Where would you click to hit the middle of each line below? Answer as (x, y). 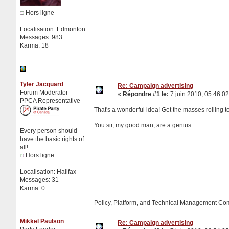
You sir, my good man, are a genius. (143, 125)
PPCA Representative (50, 100)
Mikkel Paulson (42, 221)
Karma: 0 (32, 188)
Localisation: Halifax (48, 171)
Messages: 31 (39, 180)
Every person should (49, 131)
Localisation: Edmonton (53, 29)
